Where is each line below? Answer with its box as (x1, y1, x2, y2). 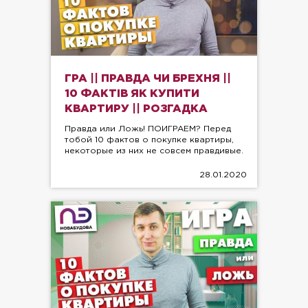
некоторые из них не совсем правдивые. (65, 147, 243, 155)
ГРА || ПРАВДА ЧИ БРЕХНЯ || (65, 74, 231, 85)
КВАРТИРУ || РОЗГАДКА (65, 104, 208, 115)
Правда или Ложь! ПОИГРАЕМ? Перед (65, 125, 231, 133)
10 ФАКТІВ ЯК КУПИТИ (65, 89, 199, 100)
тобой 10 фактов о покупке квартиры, (65, 136, 234, 144)
